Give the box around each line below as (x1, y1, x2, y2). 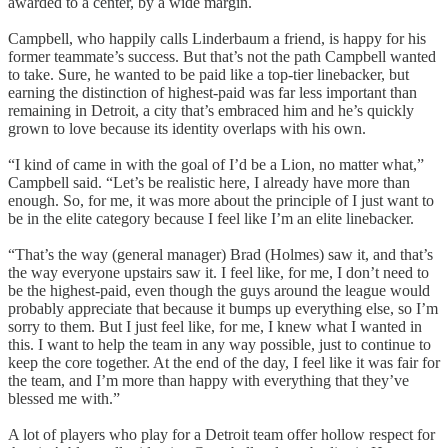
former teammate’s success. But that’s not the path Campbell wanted (8, 47, 436, 65)
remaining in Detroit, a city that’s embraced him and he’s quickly (8, 101, 414, 119)
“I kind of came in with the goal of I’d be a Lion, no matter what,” (8, 155, 424, 173)
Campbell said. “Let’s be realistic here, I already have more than (8, 173, 410, 191)
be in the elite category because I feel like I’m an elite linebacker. (8, 209, 414, 227)
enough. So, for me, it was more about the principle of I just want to (8, 191, 434, 209)
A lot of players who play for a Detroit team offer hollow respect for (8, 425, 435, 443)
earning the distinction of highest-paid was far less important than (8, 83, 417, 101)
